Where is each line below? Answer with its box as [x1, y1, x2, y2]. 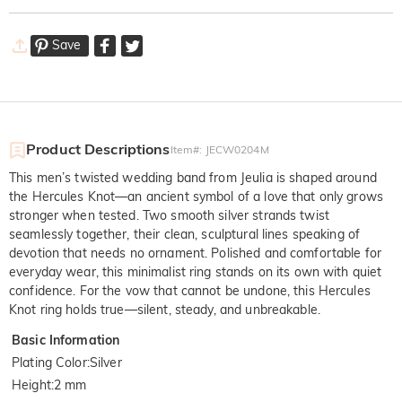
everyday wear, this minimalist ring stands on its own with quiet [9, 264, 382, 281]
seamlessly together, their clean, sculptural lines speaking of [9, 226, 361, 243]
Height [12, 377, 51, 394]
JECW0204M [205, 143, 269, 157]
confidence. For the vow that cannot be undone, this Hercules [9, 283, 371, 300]
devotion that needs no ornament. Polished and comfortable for [9, 245, 382, 262]
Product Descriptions [26, 140, 170, 159]
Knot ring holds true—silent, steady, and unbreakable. [9, 301, 320, 319]
